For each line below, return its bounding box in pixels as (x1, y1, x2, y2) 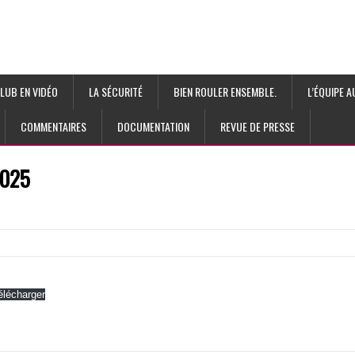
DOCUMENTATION (117, 118, 189, 135)
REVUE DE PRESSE (220, 118, 295, 135)
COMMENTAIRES (21, 118, 86, 135)
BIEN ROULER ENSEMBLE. (174, 83, 277, 100)
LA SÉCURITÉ (89, 83, 143, 100)
